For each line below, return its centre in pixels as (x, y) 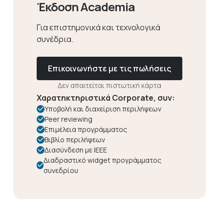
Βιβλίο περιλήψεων (75, 140)
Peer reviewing (68, 119)
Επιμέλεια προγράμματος (86, 129)
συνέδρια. (55, 39)
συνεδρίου (61, 170)
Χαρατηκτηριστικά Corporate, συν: (106, 98)
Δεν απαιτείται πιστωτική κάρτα (109, 85)
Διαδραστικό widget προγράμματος (103, 160)
